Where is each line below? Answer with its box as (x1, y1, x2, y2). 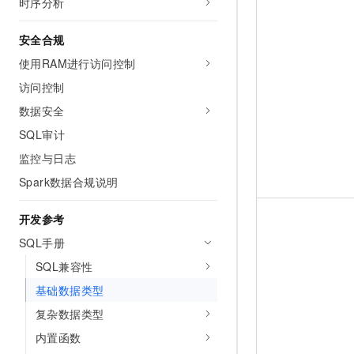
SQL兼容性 (36, 258, 93, 274)
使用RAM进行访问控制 (19, 55, 136, 71)
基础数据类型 (36, 282, 104, 298)
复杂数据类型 (36, 306, 104, 322)
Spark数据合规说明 (19, 174, 119, 190)
